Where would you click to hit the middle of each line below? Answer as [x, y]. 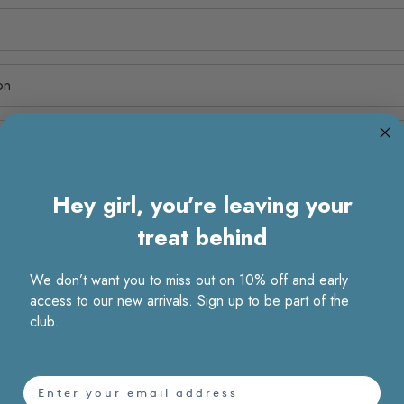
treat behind [202, 237]
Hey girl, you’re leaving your [202, 204]
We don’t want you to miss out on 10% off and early [189, 280]
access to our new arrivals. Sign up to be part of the [189, 300]
